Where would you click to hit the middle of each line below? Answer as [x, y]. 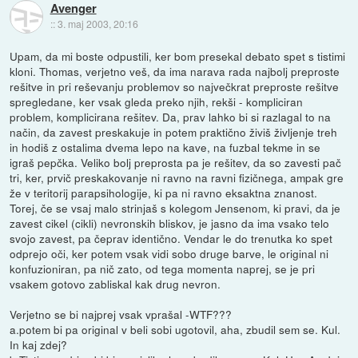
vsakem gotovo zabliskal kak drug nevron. [115, 283]
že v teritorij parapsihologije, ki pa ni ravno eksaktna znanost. [164, 192]
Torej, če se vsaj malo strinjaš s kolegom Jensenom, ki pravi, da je [175, 207]
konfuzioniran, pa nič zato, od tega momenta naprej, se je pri [163, 268]
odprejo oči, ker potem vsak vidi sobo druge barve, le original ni [169, 253]
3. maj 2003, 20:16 [97, 24]
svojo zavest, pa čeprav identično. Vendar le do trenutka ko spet [171, 238]
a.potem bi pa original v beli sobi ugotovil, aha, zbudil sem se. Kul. [175, 329]
